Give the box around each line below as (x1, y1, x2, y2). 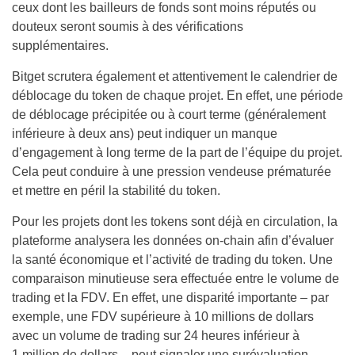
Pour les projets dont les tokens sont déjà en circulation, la (12, 215, 338, 228)
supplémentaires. (12, 39, 112, 52)
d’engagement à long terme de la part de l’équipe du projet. (12, 146, 342, 159)
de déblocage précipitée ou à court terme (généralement (12, 108, 326, 121)
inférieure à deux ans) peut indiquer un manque (12, 127, 277, 140)
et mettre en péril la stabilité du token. (12, 184, 220, 197)
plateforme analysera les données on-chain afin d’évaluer (12, 234, 334, 247)
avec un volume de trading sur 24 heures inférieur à (12, 329, 300, 342)
